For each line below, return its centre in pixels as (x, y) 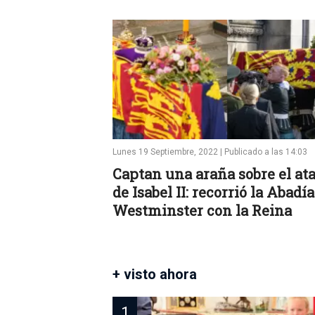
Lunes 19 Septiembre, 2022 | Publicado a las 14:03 (210, 152)
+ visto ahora (155, 274)
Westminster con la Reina (202, 210)
